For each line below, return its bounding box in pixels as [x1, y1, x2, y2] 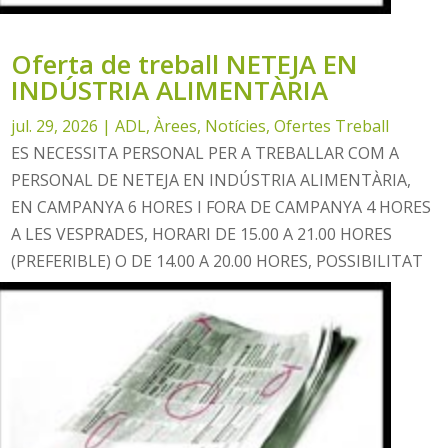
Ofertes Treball [274, 115, 390, 138]
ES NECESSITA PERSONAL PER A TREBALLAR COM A [11, 142, 400, 165]
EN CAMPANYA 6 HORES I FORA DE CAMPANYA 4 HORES [11, 196, 432, 219]
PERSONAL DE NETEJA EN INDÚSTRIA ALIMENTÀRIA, [11, 169, 412, 192]
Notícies [205, 115, 267, 138]
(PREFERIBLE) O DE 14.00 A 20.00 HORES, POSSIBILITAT [11, 250, 424, 273]
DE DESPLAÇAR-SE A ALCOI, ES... [11, 277, 249, 300]
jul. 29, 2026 [11, 115, 99, 138]
